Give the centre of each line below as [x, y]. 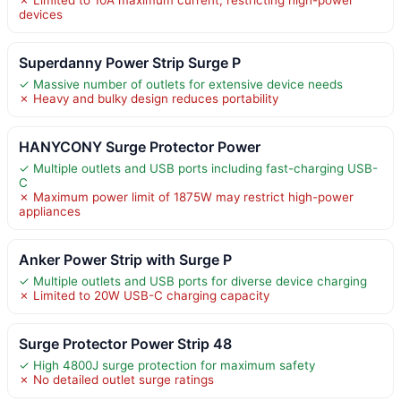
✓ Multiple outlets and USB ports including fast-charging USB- [198, 168]
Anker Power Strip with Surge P [125, 259]
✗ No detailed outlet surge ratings [116, 379]
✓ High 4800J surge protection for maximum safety [167, 365]
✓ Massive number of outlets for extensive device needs [181, 84]
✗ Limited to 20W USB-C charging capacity [144, 295]
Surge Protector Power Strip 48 [125, 343]
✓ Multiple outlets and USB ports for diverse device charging [193, 281]
